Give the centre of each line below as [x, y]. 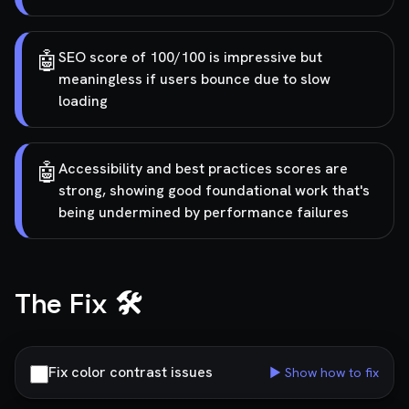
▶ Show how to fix [324, 372]
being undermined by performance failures [204, 212]
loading [83, 101]
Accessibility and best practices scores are [203, 168]
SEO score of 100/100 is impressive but [190, 57]
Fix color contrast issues [131, 372]
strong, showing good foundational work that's [214, 190]
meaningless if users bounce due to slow [194, 79]
